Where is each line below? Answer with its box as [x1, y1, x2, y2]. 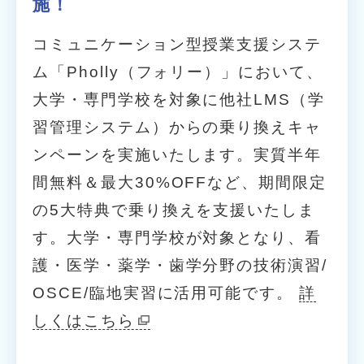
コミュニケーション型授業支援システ [32, 35, 322, 53]
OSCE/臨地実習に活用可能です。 [32, 284, 299, 301]
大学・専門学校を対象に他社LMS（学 [32, 90, 325, 108]
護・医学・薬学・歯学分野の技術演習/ [32, 256, 327, 274]
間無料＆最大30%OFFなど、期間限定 [32, 173, 327, 191]
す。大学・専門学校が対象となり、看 [32, 228, 322, 246]
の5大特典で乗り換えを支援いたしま [32, 201, 315, 219]
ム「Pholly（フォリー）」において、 [32, 63, 323, 80]
